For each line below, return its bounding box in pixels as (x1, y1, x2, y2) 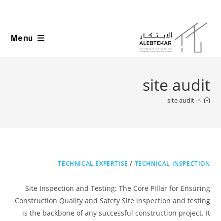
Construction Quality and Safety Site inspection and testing (14, 196, 210, 205)
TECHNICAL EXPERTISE (58, 159, 128, 168)
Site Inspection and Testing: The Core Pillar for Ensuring (25, 184, 210, 193)
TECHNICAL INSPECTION (134, 159, 210, 168)
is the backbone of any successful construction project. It (22, 208, 210, 218)
